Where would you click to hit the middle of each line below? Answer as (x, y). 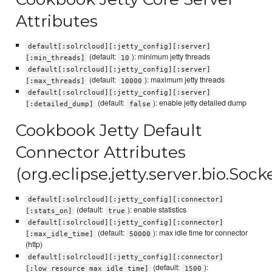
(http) (34, 244)
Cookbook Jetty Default (109, 131)
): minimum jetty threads (171, 57)
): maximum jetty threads (185, 80)
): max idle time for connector (201, 233)
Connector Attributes (101, 152)
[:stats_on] (49, 211)
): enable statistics (157, 210)
